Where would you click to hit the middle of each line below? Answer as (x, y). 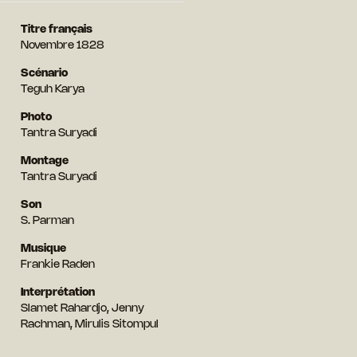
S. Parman (47, 221)
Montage (44, 161)
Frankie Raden (57, 265)
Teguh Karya (52, 89)
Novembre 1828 (62, 45)
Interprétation (57, 292)
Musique (43, 249)
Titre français (56, 29)
